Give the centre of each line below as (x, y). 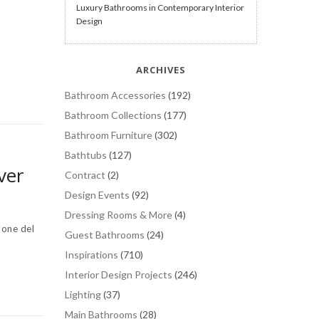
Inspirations (91, 254)
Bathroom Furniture (109, 135)
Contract (85, 174)
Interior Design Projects (119, 274)
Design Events (97, 194)
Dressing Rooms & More (119, 214)
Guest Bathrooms (105, 234)
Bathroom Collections (113, 115)
